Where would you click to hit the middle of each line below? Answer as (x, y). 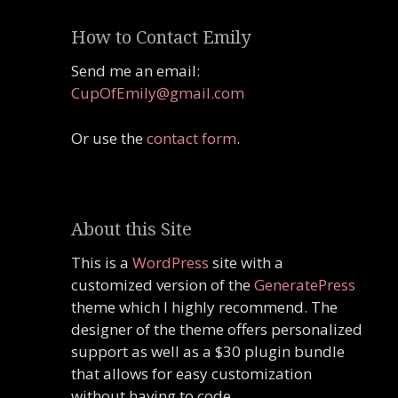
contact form (191, 138)
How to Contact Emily (161, 37)
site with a (246, 263)
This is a (102, 263)
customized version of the (163, 285)
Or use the (109, 138)
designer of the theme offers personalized (217, 329)
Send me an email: (135, 71)
